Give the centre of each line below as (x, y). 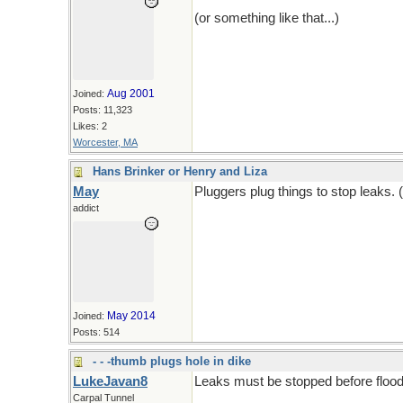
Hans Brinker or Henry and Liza (180, 171)
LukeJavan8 (110, 381)
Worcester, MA (105, 142)
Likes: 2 (90, 126)
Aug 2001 (131, 94)
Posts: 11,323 (103, 110)
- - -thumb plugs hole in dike (172, 361)
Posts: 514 (96, 332)
